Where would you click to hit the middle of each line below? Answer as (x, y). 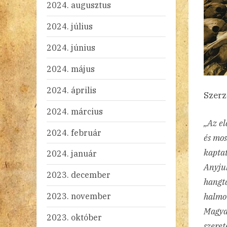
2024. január (72, 154)
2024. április (71, 90)
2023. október (74, 217)
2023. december (79, 175)
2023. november (79, 196)
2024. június (71, 47)
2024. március (75, 111)
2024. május (71, 68)
